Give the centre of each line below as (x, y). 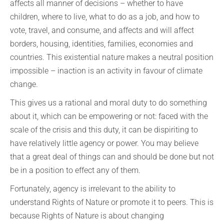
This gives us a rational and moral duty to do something (108, 103)
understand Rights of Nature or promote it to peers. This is (112, 202)
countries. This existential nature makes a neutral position (112, 57)
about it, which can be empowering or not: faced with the (109, 116)
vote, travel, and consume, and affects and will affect (102, 30)
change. (24, 84)
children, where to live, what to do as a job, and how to (105, 17)
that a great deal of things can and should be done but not (112, 157)
